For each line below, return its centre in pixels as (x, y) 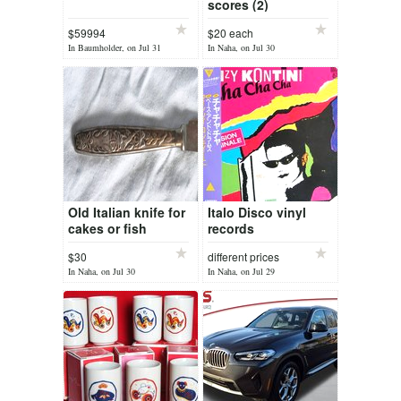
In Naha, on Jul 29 (241, 271)
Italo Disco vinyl (257, 212)
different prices (243, 256)
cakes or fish (107, 228)
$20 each (230, 33)
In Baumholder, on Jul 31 (115, 47)
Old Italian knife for (127, 212)
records (231, 228)
